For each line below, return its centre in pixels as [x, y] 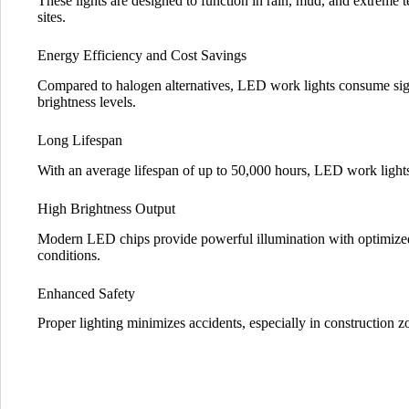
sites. [52, 17]
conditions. [69, 255]
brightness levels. [87, 101]
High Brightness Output [106, 208]
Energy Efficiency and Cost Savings [142, 56]
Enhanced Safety [86, 293]
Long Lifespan [80, 140]
